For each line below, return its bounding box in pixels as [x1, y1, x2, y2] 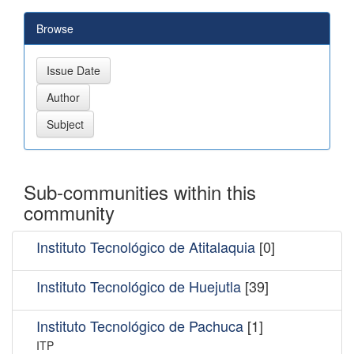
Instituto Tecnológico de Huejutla [36, 275, 241, 296]
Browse [36, 20, 73, 36]
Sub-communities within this [24, 177, 256, 205]
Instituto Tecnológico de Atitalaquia [36, 235, 255, 257]
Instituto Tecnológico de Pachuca [36, 314, 243, 336]
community [24, 198, 115, 226]
